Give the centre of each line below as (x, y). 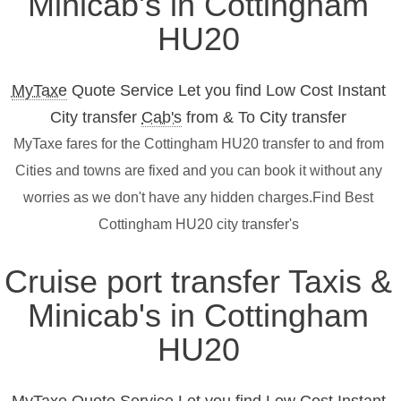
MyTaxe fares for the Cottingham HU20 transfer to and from (198, 144)
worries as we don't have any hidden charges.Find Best (198, 198)
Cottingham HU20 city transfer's (198, 225)
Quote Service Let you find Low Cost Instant (226, 91)
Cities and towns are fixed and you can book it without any (198, 171)
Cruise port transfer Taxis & (198, 282)
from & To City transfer (264, 118)
